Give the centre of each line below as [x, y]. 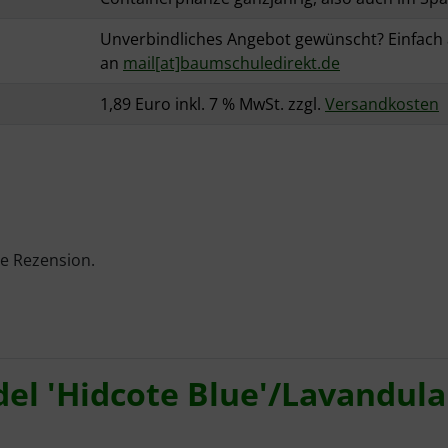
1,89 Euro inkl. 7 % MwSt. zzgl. [212, 104]
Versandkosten [382, 104]
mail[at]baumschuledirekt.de [231, 63]
